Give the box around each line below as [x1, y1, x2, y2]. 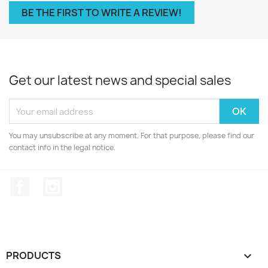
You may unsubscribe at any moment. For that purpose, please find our [9, 130, 254, 141]
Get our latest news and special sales [9, 72, 231, 89]
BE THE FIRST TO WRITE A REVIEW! [22, 6, 182, 19]
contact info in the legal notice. [9, 142, 115, 153]
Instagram [62, 176, 109, 190]
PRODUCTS [6, 248, 61, 262]
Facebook [29, 176, 74, 190]
